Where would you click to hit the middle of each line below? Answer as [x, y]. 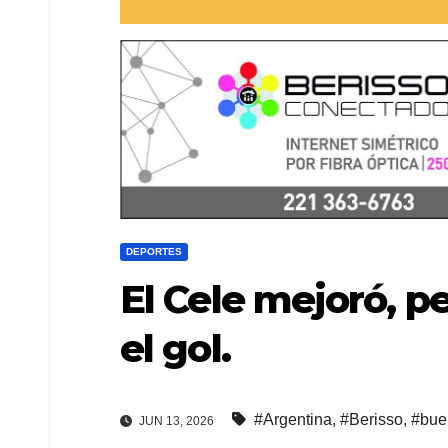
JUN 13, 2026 [175, 420]
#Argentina [293, 419]
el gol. [175, 348]
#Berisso [371, 419]
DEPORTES [154, 251]
